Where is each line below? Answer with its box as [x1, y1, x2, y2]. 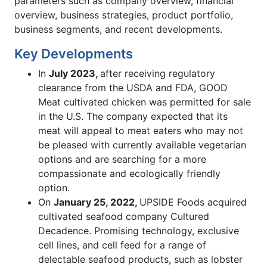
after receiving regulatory [100, 67, 215, 79]
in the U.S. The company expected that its [38, 110, 228, 122]
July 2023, [49, 67, 100, 79]
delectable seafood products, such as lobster [38, 253, 243, 265]
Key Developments [14, 45, 133, 61]
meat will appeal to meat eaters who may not [38, 124, 243, 136]
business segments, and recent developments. [14, 23, 222, 35]
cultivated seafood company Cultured [38, 210, 209, 222]
